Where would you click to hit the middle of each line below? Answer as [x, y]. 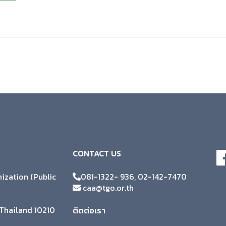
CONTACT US [97, 154]
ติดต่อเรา [89, 211]
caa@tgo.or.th [107, 188]
